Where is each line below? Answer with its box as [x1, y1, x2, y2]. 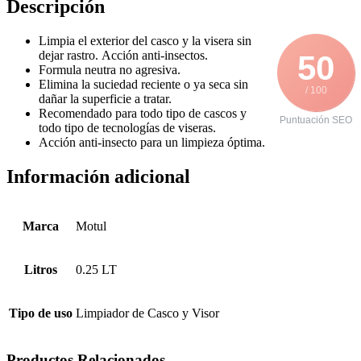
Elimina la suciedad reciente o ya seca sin [39, 77, 248, 92]
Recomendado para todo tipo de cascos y [39, 106, 247, 121]
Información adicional [6, 166, 190, 188]
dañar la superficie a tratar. [39, 92, 172, 106]
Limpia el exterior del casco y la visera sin [39, 34, 251, 48]
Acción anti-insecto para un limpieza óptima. [39, 135, 265, 150]
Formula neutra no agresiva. [39, 63, 180, 77]
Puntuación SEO [280, 114, 352, 127]
